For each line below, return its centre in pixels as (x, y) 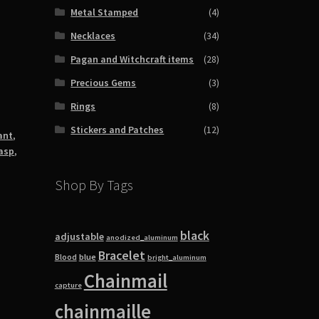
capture (68, 285)
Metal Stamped (105, 12)
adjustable (79, 236)
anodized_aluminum (142, 237)
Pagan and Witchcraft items (132, 59)
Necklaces (93, 36)
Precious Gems (104, 83)
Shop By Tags (94, 185)
